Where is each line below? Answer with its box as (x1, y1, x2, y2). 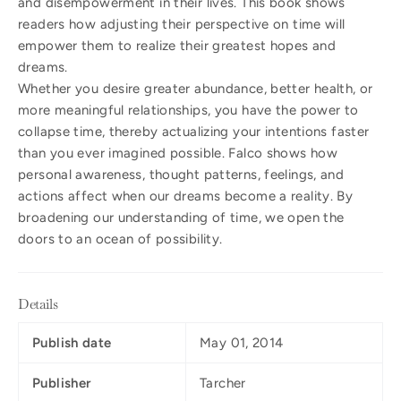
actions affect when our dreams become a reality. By (18, 188, 354, 205)
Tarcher (200, 375, 246, 392)
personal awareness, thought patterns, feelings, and (18, 166, 345, 183)
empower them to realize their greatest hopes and (18, 38, 336, 55)
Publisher (32, 375, 91, 392)
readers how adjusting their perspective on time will (18, 16, 346, 33)
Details (18, 294, 58, 314)
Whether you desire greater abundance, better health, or (18, 81, 373, 98)
